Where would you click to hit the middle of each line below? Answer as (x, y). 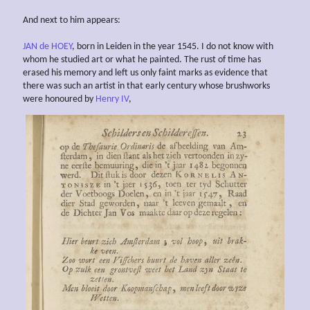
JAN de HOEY (47, 46)
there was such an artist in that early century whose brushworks (146, 86)
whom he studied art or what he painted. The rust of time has (142, 60)
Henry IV (112, 99)
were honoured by (59, 99)
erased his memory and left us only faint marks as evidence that (145, 73)
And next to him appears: (72, 20)
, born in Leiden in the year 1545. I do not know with (173, 46)
